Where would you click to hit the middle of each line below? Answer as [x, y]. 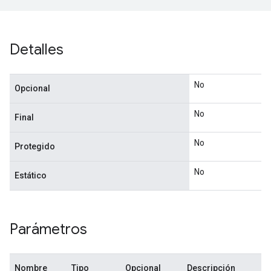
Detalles [37, 50]
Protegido [35, 146]
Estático [31, 175]
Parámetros [48, 229]
